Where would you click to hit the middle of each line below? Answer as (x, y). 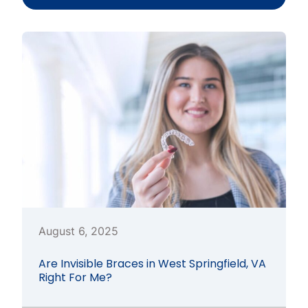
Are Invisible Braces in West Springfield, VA (152, 264)
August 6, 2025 (78, 231)
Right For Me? (75, 277)
